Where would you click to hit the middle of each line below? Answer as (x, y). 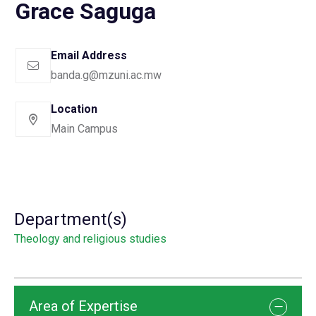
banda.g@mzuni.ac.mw (106, 75)
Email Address (89, 56)
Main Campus (84, 129)
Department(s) (71, 220)
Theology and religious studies (90, 239)
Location (74, 109)
